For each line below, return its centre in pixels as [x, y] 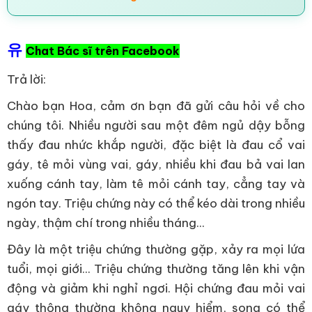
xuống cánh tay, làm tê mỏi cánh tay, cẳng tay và [156, 184]
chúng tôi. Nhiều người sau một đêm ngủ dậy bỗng [156, 125]
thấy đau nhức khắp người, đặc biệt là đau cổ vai [156, 145]
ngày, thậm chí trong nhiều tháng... [106, 223]
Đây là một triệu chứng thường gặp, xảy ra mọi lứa [156, 249]
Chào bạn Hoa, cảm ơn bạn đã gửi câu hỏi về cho [156, 106]
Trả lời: [26, 79]
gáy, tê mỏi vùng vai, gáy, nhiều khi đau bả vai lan [156, 164]
